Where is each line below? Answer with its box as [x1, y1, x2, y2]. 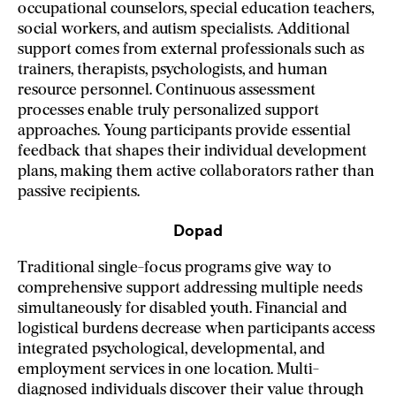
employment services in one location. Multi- [18, 362, 319, 379]
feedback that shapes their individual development [18, 143, 367, 161]
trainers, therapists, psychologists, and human [18, 62, 327, 80]
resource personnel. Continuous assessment [18, 82, 316, 100]
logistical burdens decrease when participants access [18, 321, 375, 339]
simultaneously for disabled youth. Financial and [18, 301, 347, 318]
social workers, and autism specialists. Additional [18, 21, 350, 39]
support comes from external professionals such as [18, 42, 364, 59]
